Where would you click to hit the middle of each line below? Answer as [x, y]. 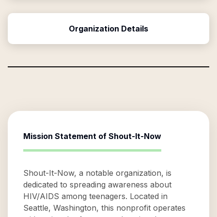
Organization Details [108, 29]
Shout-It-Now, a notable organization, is [97, 173]
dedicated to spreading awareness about [97, 185]
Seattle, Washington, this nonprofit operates [104, 208]
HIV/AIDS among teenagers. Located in [95, 196]
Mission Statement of [66, 136]
